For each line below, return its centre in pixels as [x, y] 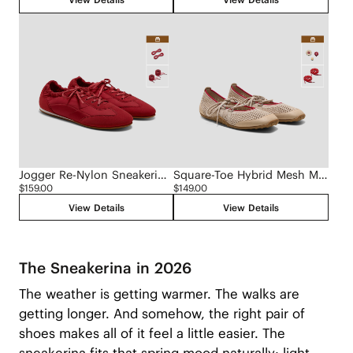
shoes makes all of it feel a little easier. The [152, 334]
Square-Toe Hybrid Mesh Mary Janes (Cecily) [323, 175]
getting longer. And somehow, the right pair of [162, 314]
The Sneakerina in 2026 [105, 268]
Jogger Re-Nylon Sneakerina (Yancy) [162, 175]
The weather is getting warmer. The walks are [159, 294]
